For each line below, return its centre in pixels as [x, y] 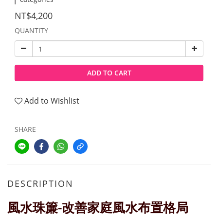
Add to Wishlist [52, 101]
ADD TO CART [109, 73]
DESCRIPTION [40, 183]
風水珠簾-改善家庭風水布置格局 [98, 207]
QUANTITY [31, 30]
